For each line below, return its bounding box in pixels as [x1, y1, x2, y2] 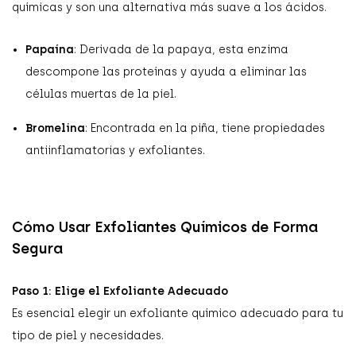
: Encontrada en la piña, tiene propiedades [85, 121, 325, 135]
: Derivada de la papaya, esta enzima [74, 42, 288, 56]
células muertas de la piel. [25, 87, 176, 101]
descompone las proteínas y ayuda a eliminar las [25, 64, 307, 79]
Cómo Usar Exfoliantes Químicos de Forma [12, 218, 318, 236]
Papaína [25, 42, 74, 56]
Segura [12, 239, 63, 257]
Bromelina [25, 121, 85, 135]
